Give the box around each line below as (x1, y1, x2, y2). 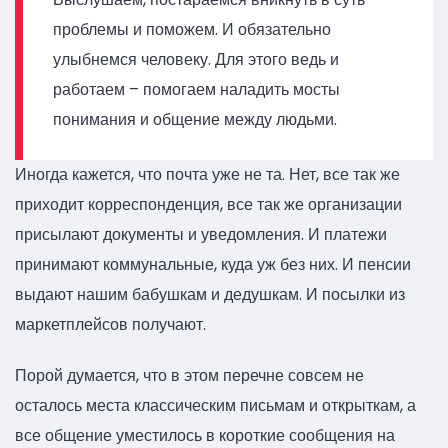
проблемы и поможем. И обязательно (53, 17, 331, 41)
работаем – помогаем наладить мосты (53, 77, 340, 101)
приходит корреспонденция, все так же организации (15, 192, 402, 216)
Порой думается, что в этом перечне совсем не (15, 364, 364, 388)
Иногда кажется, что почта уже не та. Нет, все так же (15, 162, 400, 186)
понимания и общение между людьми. (53, 107, 337, 131)
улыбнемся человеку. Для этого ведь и (53, 47, 339, 71)
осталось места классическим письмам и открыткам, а (15, 394, 416, 418)
